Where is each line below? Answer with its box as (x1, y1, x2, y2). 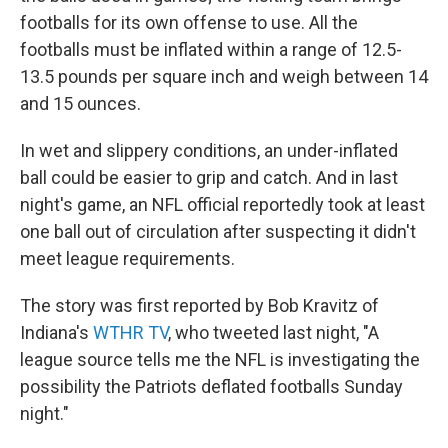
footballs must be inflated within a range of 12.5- (20, 39, 402, 61)
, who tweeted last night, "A (168, 322, 379, 344)
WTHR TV (93, 322, 168, 344)
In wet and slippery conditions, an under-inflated (20, 140, 398, 162)
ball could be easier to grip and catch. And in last (20, 167, 398, 189)
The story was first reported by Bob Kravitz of (20, 295, 379, 317)
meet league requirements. (20, 248, 235, 270)
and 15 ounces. (20, 93, 141, 115)
